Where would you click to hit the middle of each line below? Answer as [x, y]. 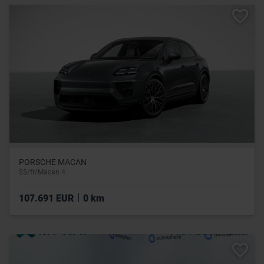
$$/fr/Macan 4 [42, 172]
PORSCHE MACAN [53, 162]
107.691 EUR [47, 199]
